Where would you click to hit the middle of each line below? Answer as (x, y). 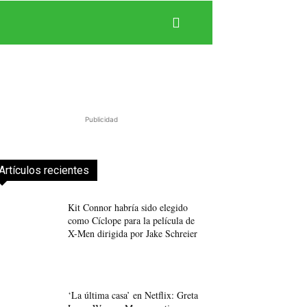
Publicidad (101, 120)
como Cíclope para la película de (132, 221)
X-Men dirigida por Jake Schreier (133, 234)
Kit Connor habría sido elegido (128, 208)
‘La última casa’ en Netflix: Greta (133, 295)
